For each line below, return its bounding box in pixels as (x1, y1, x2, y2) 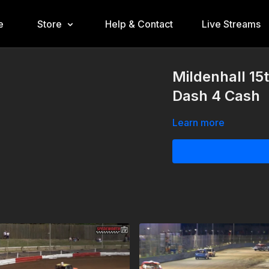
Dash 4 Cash (172, 87, 261, 104)
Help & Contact (104, 18, 173, 30)
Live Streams (201, 18, 261, 30)
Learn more (172, 116, 225, 128)
